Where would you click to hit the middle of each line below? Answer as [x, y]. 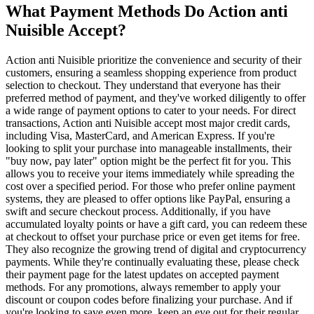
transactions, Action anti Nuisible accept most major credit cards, [148, 123]
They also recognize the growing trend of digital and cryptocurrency [156, 250]
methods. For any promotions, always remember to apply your [143, 287]
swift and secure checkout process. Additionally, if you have [138, 212]
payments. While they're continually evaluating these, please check [152, 262]
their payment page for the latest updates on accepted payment [142, 275]
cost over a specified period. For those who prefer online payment [150, 186]
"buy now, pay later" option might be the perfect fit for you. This [148, 161]
